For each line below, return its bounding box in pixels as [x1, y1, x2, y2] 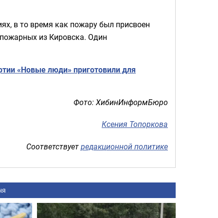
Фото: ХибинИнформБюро [73, 96, 168, 108]
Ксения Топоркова [102, 119, 168, 130]
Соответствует [26, 141, 81, 152]
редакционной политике [81, 141, 168, 152]
